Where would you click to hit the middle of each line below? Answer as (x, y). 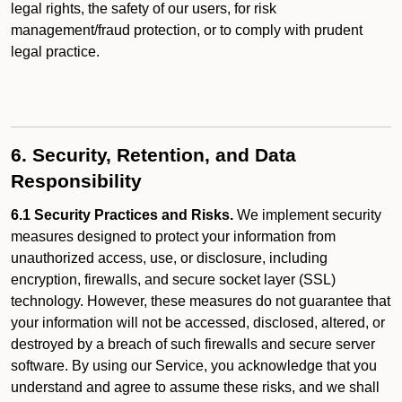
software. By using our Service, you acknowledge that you (194, 366)
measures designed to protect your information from (173, 236)
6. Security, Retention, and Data (153, 155)
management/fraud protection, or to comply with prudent (187, 30)
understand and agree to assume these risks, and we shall (195, 387)
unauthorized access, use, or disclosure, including (169, 258)
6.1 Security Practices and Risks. (122, 215)
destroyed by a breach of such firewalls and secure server (193, 344)
